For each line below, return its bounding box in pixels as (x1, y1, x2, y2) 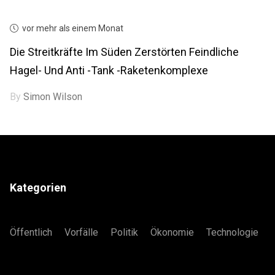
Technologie (206, 226, 259, 238)
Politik (110, 226, 139, 238)
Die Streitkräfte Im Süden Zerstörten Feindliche (10, 45, 239, 58)
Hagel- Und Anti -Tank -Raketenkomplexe (10, 63, 209, 77)
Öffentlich (10, 226, 53, 238)
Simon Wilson (23, 90, 83, 103)
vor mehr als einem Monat (22, 23, 124, 33)
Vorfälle (64, 226, 99, 238)
